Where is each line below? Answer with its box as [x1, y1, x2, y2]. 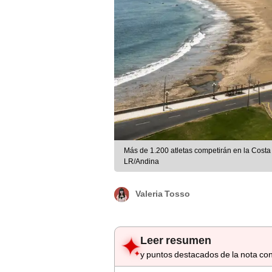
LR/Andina [124, 157, 159, 166]
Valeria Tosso [135, 189, 190, 199]
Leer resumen [140, 234, 211, 247]
